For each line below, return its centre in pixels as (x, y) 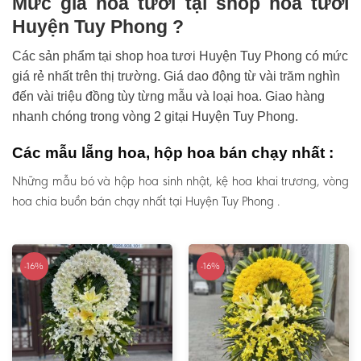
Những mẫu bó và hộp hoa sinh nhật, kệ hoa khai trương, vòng (180, 180)
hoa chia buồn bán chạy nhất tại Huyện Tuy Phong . (146, 201)
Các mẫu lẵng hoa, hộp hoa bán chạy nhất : (173, 153)
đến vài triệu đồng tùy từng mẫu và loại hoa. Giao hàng (168, 97)
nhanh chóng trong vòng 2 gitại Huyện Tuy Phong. (155, 117)
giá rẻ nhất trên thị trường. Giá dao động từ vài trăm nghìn (176, 77)
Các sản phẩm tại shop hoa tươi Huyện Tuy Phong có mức (180, 56)
